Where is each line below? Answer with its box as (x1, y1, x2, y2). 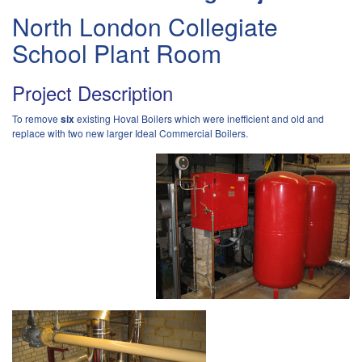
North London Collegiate (12, 9, 278, 44)
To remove (12, 112, 61, 125)
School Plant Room (12, 36, 221, 70)
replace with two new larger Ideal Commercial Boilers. (12, 126, 248, 140)
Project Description (12, 78, 173, 107)
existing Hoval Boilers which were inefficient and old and (74, 112, 324, 125)
